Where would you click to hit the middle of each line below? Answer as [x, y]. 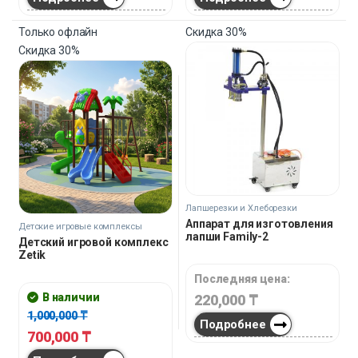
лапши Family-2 [227, 237]
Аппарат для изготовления [259, 224]
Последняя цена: [242, 279]
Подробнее [233, 324]
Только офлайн [58, 32]
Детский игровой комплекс [93, 243]
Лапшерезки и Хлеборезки [241, 209]
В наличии [71, 298]
